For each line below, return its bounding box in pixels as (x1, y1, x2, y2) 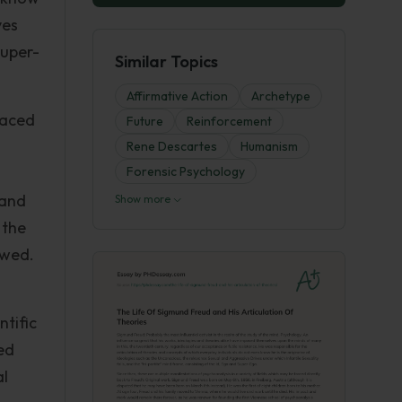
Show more (115, 192, 173, 205)
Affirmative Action (127, 88, 228, 104)
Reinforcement (187, 113, 272, 129)
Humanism (240, 138, 298, 154)
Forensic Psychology (127, 163, 245, 179)
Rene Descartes (127, 138, 217, 154)
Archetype (251, 88, 310, 104)
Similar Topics (115, 51, 218, 72)
